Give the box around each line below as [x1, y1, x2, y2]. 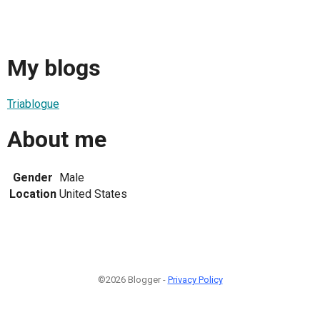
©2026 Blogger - [97, 274, 168, 285]
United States [59, 186, 127, 201]
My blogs [7, 54, 101, 82]
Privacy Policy [167, 274, 223, 285]
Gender [13, 170, 53, 184]
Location [9, 186, 56, 201]
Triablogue [7, 96, 59, 111]
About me [7, 126, 106, 154]
